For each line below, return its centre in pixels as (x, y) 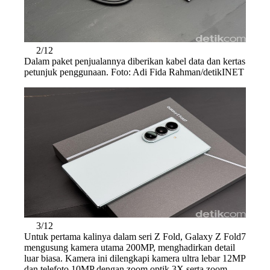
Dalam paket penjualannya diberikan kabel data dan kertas (135, 61)
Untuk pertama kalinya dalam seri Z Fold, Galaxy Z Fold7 (135, 236)
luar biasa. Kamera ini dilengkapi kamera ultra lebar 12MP (135, 258)
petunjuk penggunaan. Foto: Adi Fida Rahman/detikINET (134, 72)
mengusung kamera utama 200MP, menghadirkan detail (130, 247)
